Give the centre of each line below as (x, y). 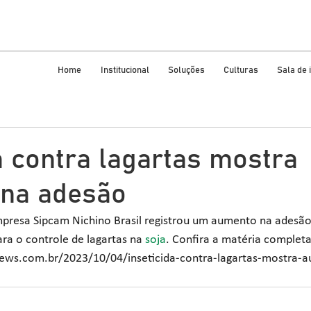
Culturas (241, 70)
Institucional (125, 70)
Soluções (186, 70)
